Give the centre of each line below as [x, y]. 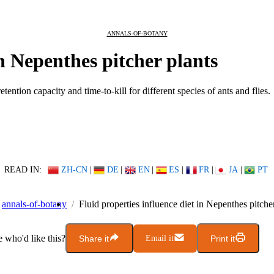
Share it [94, 238]
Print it [223, 238]
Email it [160, 238]
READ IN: [23, 170]
